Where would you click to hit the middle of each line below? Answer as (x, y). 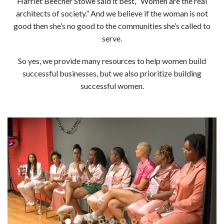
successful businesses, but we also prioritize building (112, 73)
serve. (112, 38)
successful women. (112, 86)
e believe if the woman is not (160, 13)
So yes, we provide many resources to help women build (112, 61)
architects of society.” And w (64, 13)
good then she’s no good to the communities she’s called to (112, 25)
